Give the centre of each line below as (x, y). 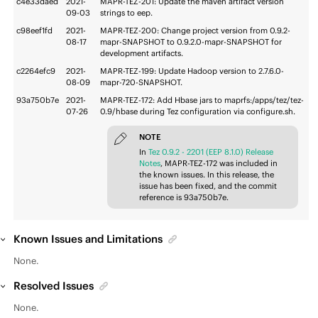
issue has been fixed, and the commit (208, 186)
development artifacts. (142, 54)
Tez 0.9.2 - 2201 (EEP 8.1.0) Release (211, 152)
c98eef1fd (35, 31)
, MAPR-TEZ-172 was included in (219, 163)
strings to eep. (127, 13)
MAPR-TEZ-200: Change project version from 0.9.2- (196, 31)
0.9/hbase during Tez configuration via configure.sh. (198, 112)
